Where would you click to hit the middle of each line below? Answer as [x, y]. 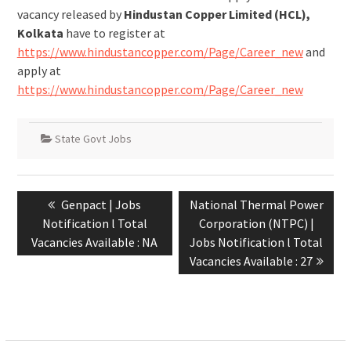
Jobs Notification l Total [257, 242]
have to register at [115, 33]
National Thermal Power [256, 204]
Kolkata [41, 33]
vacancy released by [70, 14]
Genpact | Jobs [101, 204]
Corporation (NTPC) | [256, 223]
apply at [39, 71]
